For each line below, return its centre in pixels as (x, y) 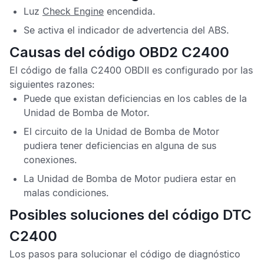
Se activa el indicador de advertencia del (114, 30)
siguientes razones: (52, 84)
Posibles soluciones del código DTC (131, 215)
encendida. (131, 11)
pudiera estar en (198, 179)
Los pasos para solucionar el (75, 254)
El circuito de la (60, 131)
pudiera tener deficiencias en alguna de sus (120, 146)
